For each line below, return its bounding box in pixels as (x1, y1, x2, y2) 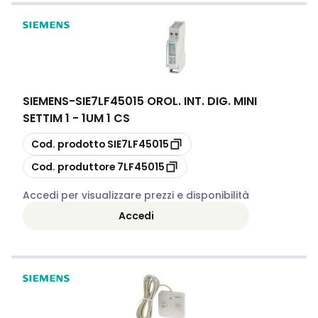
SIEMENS (23, 93, 69, 109)
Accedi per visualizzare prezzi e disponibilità (23, 188, 249, 202)
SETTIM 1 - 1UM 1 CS (23, 110, 130, 126)
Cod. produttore (31, 159, 115, 174)
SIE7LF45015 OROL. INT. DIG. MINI (75, 93, 257, 109)
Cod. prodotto (31, 136, 105, 151)
